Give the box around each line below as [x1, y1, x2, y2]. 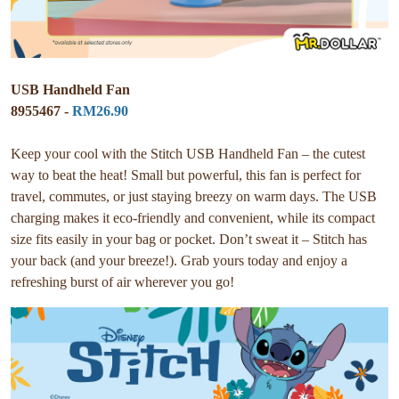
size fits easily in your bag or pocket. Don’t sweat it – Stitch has [11, 231, 367, 247]
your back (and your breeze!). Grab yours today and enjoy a [11, 252, 347, 268]
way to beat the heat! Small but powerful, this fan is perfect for [11, 167, 361, 183]
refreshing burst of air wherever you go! [11, 273, 234, 289]
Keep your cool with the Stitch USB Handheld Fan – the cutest [11, 145, 365, 161]
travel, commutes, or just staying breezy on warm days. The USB [11, 188, 377, 204]
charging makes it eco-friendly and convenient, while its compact [11, 209, 375, 225]
